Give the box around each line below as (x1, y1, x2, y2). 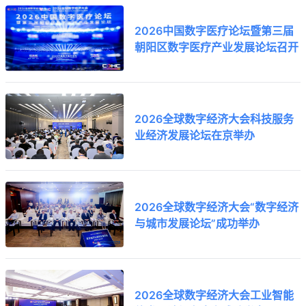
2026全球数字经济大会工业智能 (135, 286, 294, 303)
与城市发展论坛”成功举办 (135, 214, 260, 231)
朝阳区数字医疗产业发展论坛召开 (135, 38, 299, 55)
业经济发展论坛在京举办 (135, 126, 255, 143)
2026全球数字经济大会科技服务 (135, 109, 294, 126)
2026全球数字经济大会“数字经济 (135, 197, 299, 214)
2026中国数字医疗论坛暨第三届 (135, 21, 294, 38)
